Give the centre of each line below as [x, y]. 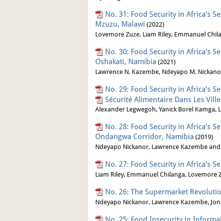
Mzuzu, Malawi [120, 24]
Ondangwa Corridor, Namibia [145, 136]
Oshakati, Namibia [126, 61]
